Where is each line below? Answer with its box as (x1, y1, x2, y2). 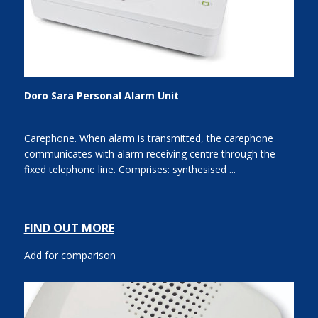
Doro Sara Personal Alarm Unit (23, 89, 179, 102)
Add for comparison (23, 248, 116, 263)
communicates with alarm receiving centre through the (23, 147, 275, 161)
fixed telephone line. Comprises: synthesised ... (23, 163, 236, 177)
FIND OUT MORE (23, 220, 114, 236)
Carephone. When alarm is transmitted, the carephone (23, 131, 273, 146)
